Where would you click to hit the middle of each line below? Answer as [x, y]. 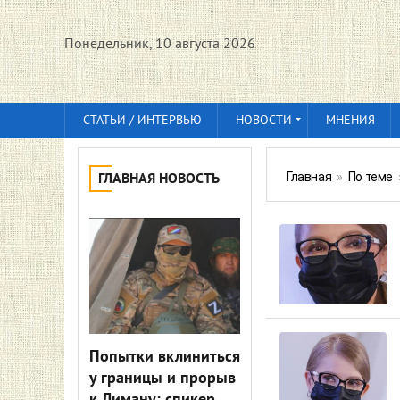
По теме [371, 177]
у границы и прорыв [162, 379]
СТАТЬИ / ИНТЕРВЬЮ [142, 121]
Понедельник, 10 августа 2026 [160, 45]
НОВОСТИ [264, 121]
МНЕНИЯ [350, 121]
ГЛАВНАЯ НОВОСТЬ [159, 179]
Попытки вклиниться [165, 358]
